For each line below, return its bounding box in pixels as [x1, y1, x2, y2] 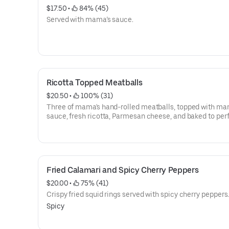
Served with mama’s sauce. [47, 15, 133, 24]
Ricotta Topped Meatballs [47, 78, 143, 87]
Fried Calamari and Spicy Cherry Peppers [47, 165, 199, 175]
